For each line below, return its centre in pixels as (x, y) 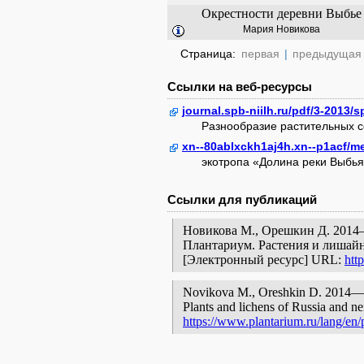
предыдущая (327, 54)
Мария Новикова (281, 29)
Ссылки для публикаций (242, 199)
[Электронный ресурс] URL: (264, 260)
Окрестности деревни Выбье (281, 13)
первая (260, 54)
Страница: (210, 54)
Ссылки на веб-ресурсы (240, 87)
